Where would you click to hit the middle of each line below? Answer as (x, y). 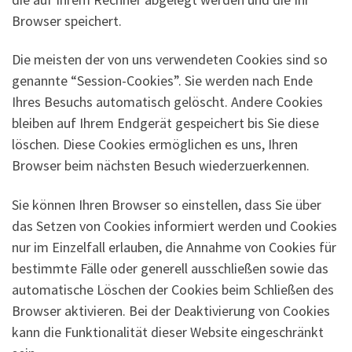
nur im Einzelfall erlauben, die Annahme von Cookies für (174, 247)
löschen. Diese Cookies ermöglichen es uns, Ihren (155, 145)
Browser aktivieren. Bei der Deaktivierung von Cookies (171, 310)
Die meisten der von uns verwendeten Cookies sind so (170, 60)
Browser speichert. (67, 20)
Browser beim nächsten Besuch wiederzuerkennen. (161, 166)
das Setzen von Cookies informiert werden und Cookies (174, 225)
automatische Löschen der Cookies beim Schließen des (173, 289)
